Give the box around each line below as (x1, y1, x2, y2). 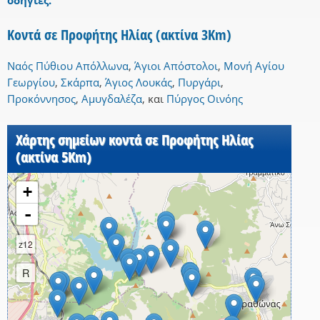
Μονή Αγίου (224, 59, 284, 74)
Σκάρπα (61, 75, 99, 90)
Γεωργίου (7, 75, 55, 90)
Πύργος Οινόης (166, 91, 243, 106)
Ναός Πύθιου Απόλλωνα (7, 59, 129, 74)
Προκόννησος (7, 91, 76, 106)
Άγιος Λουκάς (105, 75, 172, 90)
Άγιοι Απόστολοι (134, 59, 218, 74)
